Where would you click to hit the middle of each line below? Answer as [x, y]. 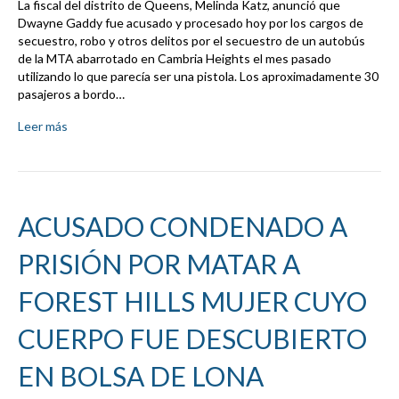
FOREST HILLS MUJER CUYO [192, 301]
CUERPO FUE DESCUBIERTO [192, 339]
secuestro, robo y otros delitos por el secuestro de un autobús [191, 41]
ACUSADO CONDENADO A [183, 227]
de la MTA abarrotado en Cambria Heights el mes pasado [175, 59]
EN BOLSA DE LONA [141, 376]
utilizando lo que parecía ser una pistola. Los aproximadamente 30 [198, 77]
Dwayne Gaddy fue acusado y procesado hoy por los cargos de [191, 23]
